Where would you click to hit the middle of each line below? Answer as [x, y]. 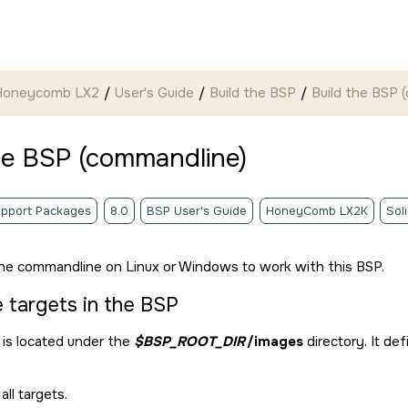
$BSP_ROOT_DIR [189, 342]
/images [275, 342]
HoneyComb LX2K [316, 211]
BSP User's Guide [197, 211]
